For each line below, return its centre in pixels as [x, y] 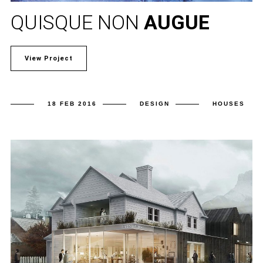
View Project [48, 58]
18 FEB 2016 [72, 103]
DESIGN [154, 103]
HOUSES [228, 103]
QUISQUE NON [77, 22]
